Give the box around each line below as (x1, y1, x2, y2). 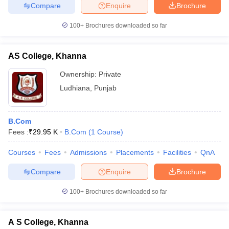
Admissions (70, 148, 107, 156)
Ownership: (60, 70, 99, 78)
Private (99, 70, 121, 78)
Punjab (94, 84, 117, 92)
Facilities (163, 148, 191, 156)
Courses (8, 148, 35, 156)
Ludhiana (60, 84, 90, 92)
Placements (116, 148, 154, 156)
